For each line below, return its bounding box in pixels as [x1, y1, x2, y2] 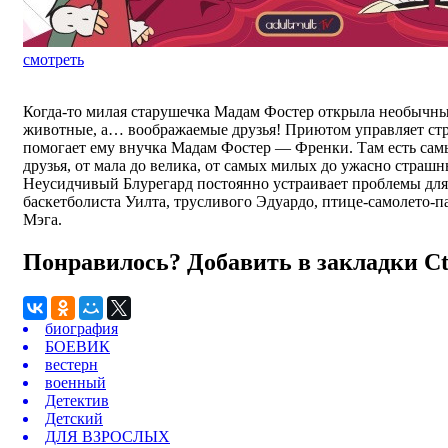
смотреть [23, 51, 84, 69]
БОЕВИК [45, 338, 110, 356]
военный [45, 374, 106, 392]
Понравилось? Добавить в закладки [23, 249, 424, 276]
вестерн [45, 356, 98, 374]
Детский [45, 410, 103, 428]
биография [45, 320, 118, 338]
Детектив [45, 392, 109, 410]
